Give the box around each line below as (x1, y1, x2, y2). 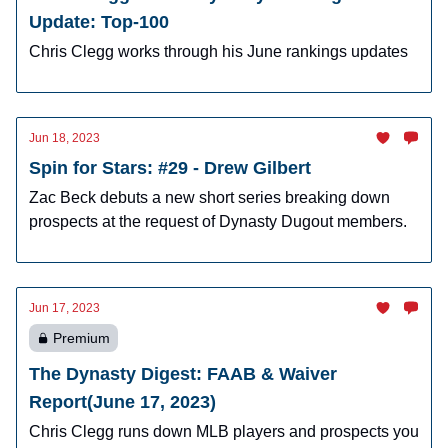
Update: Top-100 (29, 12, 169, 32)
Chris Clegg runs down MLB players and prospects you (29, 423, 419, 440)
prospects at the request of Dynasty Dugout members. (29, 213, 407, 230)
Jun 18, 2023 (29, 131, 100, 145)
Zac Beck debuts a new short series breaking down (29, 189, 390, 206)
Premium (53, 330, 110, 346)
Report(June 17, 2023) (29, 392, 216, 412)
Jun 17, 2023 (29, 301, 100, 315)
